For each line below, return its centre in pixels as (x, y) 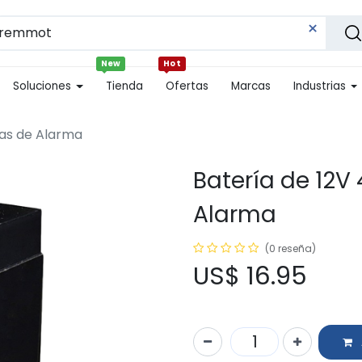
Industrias (319, 86)
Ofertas (187, 86)
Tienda (124, 86)
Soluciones (42, 86)
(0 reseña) (290, 248)
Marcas (250, 86)
